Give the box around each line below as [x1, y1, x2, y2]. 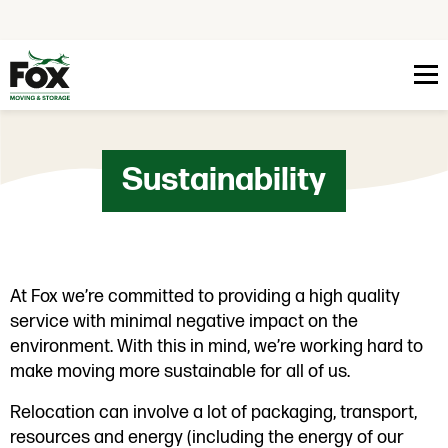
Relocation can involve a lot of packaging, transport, [10, 401, 417, 423]
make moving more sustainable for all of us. [10, 360, 354, 382]
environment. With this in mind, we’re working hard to [10, 335, 423, 357]
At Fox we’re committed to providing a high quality [10, 285, 400, 307]
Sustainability [122, 160, 326, 200]
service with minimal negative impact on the [10, 310, 358, 332]
